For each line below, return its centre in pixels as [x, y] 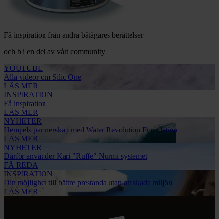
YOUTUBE [23, 68]
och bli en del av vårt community [55, 52]
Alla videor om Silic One [43, 77]
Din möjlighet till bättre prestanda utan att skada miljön [88, 183]
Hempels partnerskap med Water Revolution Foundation [91, 130]
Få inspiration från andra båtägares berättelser [74, 35]
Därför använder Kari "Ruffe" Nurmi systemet [76, 156]
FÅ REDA [21, 165]
